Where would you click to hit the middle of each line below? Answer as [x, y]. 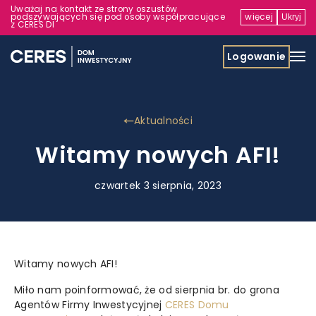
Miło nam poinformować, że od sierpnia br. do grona [147, 290]
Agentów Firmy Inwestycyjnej [90, 305]
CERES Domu [197, 305]
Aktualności [163, 121]
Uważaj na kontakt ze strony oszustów [94, 9]
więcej [259, 17]
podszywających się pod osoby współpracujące [118, 17]
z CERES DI [32, 24]
